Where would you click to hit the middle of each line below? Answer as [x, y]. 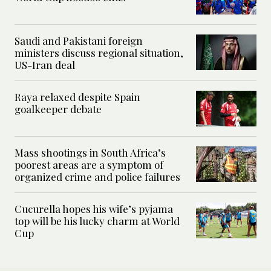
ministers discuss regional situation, [99, 53]
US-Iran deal [45, 65]
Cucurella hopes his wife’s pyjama [94, 209]
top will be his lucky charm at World [97, 221]
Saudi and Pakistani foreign [79, 41]
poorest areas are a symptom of [89, 165]
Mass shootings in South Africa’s [90, 153]
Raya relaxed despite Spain [77, 97]
